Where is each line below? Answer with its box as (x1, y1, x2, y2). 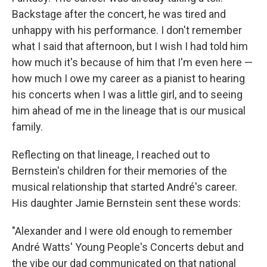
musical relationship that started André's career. (12, 180, 237, 193)
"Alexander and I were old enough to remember (12, 224, 232, 237)
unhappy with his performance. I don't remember (12, 23, 242, 36)
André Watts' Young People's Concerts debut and (12, 240, 244, 253)
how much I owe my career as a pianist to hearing (12, 72, 245, 85)
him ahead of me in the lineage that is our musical (12, 104, 246, 117)
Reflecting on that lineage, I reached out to (12, 148, 210, 161)
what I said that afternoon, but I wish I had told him (12, 39, 248, 52)
